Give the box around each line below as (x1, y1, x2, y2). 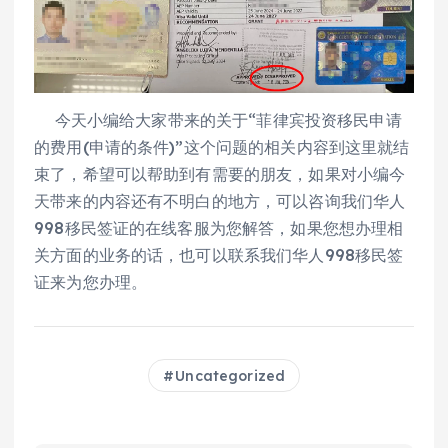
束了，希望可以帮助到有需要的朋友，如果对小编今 (34, 163, 406, 184)
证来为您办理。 (34, 271, 148, 292)
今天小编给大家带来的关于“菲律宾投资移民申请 (34, 109, 402, 130)
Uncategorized (175, 366, 286, 385)
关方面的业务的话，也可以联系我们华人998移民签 (34, 244, 404, 265)
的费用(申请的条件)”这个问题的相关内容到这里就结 (34, 136, 410, 157)
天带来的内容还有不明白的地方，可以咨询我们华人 (34, 190, 406, 211)
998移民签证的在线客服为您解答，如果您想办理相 (34, 217, 404, 238)
